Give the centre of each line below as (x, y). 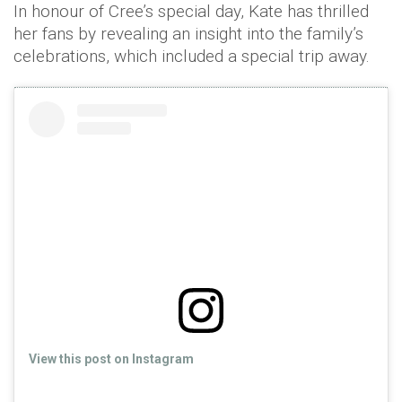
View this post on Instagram (111, 358)
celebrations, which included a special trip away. (192, 56)
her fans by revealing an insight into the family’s (188, 33)
